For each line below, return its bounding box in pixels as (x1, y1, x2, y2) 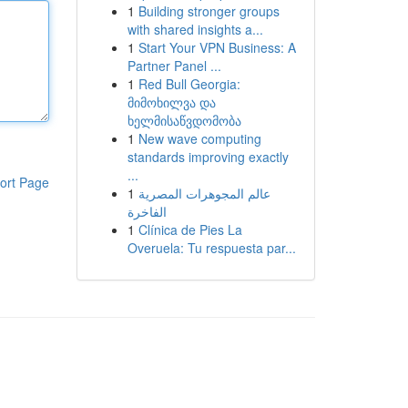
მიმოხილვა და (127, 93, 216, 111)
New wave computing (138, 129, 261, 148)
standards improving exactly (127, 148, 289, 166)
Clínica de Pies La (138, 220, 242, 239)
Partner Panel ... (127, 56, 221, 75)
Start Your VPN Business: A (138, 38, 296, 56)
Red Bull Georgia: (138, 75, 240, 93)
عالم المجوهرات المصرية (138, 184, 270, 202)
